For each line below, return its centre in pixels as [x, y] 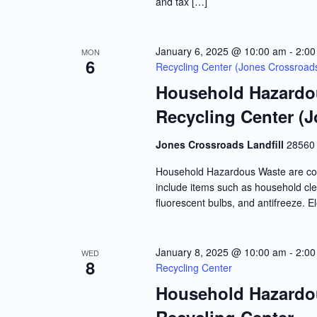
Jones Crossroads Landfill [221, 145]
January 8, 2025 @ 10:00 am [221, 252]
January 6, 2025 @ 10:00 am [221, 51]
